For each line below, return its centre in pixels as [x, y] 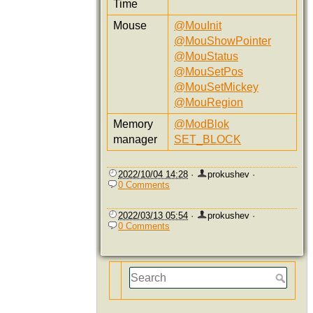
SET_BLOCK [208, 140]
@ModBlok [202, 124]
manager [135, 140]
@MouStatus [206, 57]
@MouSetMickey [216, 87]
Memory [133, 124]
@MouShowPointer [223, 41]
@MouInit [198, 26]
